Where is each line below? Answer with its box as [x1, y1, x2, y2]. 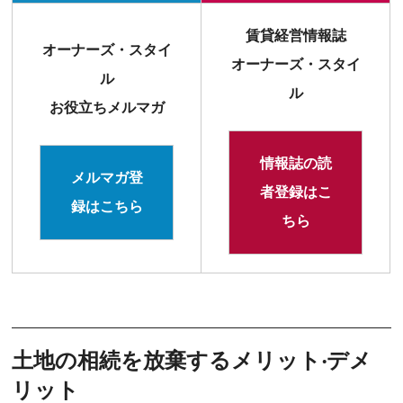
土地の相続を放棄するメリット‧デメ [12, 348, 372, 373]
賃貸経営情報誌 [245, 28, 346, 44]
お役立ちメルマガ [49, 100, 165, 116]
